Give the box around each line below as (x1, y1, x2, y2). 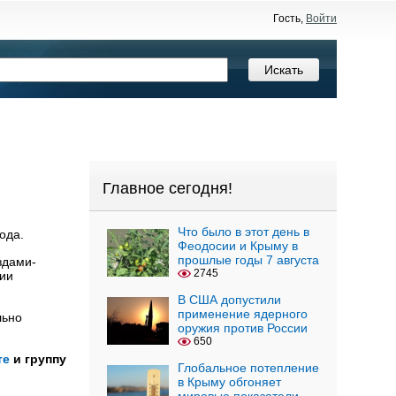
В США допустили (178, 293, 281, 307)
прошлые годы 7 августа (178, 253, 319, 267)
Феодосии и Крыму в (178, 239, 298, 253)
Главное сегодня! (103, 179, 232, 197)
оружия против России (178, 321, 308, 335)
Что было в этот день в (178, 225, 309, 239)
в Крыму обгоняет (178, 375, 281, 389)
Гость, (273, 12, 306, 25)
